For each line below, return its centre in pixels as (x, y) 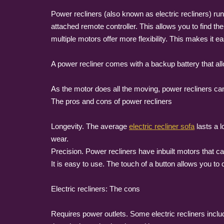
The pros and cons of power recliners (111, 101)
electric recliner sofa (162, 126)
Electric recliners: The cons (95, 189)
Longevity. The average (90, 126)
